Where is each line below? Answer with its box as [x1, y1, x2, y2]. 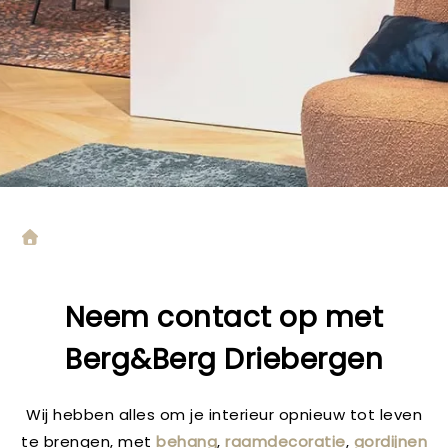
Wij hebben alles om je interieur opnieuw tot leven [26, 404, 422, 425]
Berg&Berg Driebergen [65, 340, 383, 379]
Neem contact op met [64, 298, 384, 337]
